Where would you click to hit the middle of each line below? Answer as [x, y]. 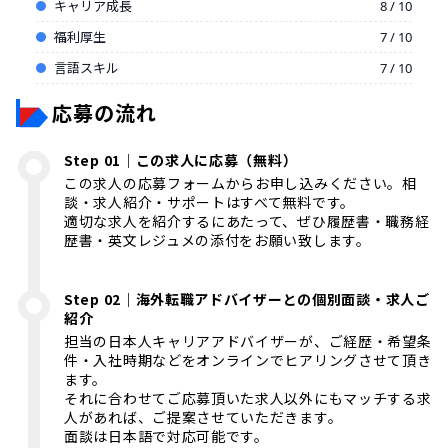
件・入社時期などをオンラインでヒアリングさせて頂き [248, 359]
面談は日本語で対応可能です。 [166, 435]
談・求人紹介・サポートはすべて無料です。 [209, 201]
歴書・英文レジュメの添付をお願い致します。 [217, 239]
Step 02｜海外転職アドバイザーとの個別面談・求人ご [247, 298]
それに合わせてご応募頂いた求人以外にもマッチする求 [248, 397]
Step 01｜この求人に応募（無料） [181, 159]
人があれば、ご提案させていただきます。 [203, 416]
